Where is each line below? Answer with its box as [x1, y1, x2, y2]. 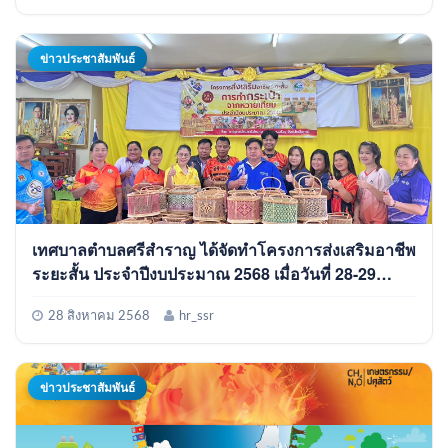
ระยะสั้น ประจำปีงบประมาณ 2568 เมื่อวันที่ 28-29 [32, 261, 376, 285]
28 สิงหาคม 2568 [48, 309, 150, 323]
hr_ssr [179, 309, 214, 323]
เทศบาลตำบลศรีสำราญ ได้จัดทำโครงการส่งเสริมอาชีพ [32, 237, 416, 261]
